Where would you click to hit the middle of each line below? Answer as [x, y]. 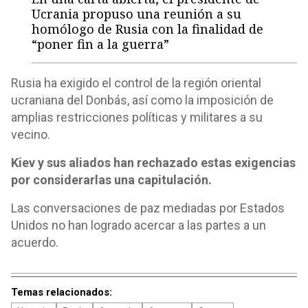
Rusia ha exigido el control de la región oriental [136, 83]
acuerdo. [35, 242]
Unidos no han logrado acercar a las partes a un [139, 225]
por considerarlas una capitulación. [111, 180]
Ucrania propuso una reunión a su [136, 14]
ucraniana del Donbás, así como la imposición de [142, 100]
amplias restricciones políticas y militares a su [137, 117]
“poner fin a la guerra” [100, 44]
